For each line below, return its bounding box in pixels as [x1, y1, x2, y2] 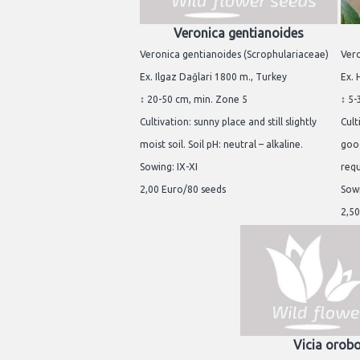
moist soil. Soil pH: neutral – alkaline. [140, 139, 303, 150]
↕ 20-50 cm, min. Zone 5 [140, 94, 247, 105]
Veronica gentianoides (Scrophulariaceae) [140, 49, 329, 60]
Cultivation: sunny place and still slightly [140, 117, 317, 128]
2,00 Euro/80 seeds [140, 184, 226, 195]
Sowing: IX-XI [140, 162, 198, 173]
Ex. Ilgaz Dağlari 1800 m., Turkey [140, 72, 287, 83]
